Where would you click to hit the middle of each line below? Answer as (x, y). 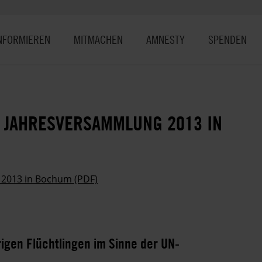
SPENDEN (227, 39)
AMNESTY (166, 39)
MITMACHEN (98, 39)
